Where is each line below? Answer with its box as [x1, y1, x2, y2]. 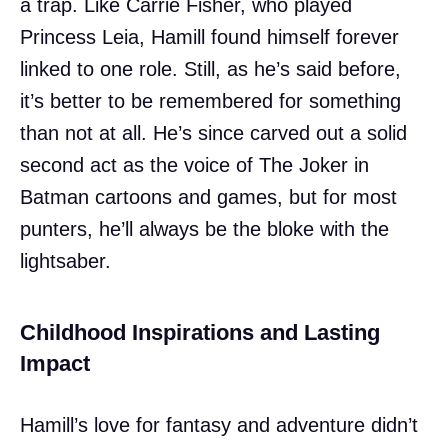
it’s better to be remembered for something [20, 89, 401, 112]
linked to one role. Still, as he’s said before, [20, 57, 401, 80]
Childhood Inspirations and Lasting [20, 319, 380, 345]
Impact [20, 350, 90, 376]
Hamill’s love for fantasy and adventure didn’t [20, 413, 418, 436]
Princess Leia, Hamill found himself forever [20, 25, 399, 48]
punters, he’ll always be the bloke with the [20, 217, 389, 240]
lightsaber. [20, 249, 111, 272]
